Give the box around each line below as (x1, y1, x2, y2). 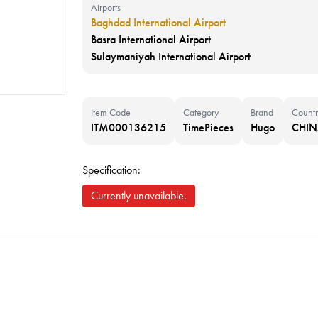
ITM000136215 (91, 120, 166, 135)
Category (183, 106, 219, 119)
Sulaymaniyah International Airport (91, 49, 251, 64)
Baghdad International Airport (91, 15, 226, 30)
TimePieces (183, 120, 234, 135)
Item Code (91, 106, 131, 119)
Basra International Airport (91, 32, 211, 47)
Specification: (82, 163, 141, 177)
